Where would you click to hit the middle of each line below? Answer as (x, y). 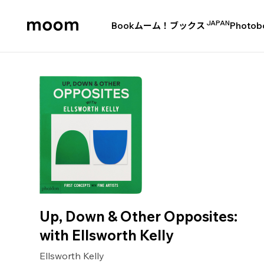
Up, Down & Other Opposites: (139, 216)
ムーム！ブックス (170, 26)
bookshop (41, 57)
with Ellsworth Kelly (107, 235)
